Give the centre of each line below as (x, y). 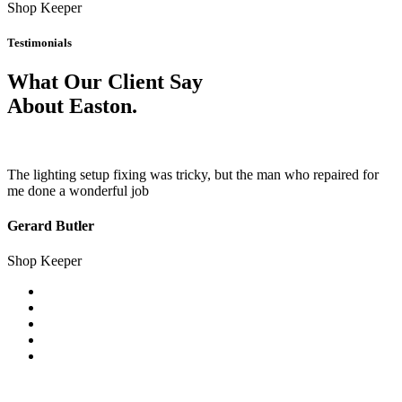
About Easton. (72, 105)
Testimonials (39, 42)
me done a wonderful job (78, 190)
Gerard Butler (51, 226)
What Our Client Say (105, 81)
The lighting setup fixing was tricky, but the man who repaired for (193, 174)
